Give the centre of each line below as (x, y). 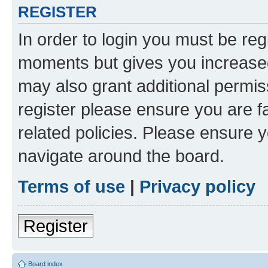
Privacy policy (197, 186)
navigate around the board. (121, 156)
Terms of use (71, 186)
